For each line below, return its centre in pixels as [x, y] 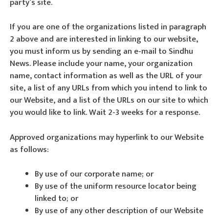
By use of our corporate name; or [94, 174]
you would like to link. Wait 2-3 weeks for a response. [105, 112]
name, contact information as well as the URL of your [106, 76]
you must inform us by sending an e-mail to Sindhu [101, 51]
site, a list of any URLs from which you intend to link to [109, 88]
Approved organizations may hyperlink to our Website [107, 137]
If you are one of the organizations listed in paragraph [108, 27]
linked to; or [56, 198]
